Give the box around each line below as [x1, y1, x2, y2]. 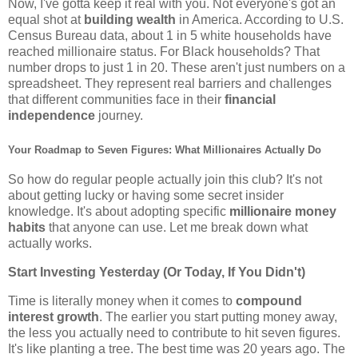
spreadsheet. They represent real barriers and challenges [8, 77, 332, 91]
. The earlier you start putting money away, [99, 309, 337, 324]
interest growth [8, 309, 99, 324]
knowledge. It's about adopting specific [8, 205, 229, 219]
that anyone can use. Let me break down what [46, 221, 308, 235]
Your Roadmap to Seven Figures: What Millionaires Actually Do [8, 144, 321, 157]
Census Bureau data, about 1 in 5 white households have [8, 29, 332, 43]
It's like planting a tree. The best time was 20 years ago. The [8, 341, 345, 356]
